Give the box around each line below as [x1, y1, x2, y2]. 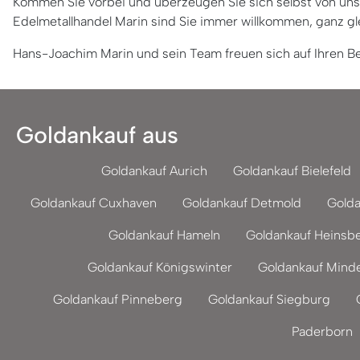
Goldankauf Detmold [182, 195, 301, 211]
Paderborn [292, 324, 353, 339]
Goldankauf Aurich [101, 163, 207, 178]
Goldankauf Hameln [108, 227, 220, 243]
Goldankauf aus [16, 121, 178, 149]
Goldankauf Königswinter [88, 260, 232, 275]
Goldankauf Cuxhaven [31, 195, 157, 211]
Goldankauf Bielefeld [233, 163, 351, 178]
